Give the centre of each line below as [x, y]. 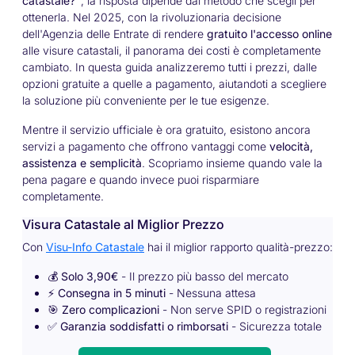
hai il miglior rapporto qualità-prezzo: [239, 247]
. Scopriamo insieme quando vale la [232, 163]
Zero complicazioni [111, 309]
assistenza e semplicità [82, 163]
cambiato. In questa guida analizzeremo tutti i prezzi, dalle [170, 67]
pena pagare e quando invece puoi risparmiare [141, 179]
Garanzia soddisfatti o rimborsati [144, 326]
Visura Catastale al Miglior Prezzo [123, 224]
